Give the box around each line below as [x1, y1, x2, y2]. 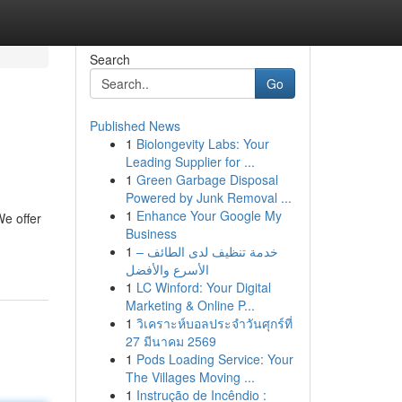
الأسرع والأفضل [125, 260, 209, 278]
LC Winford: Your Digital [135, 278, 271, 296]
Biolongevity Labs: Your [135, 135, 269, 153]
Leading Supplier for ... [125, 153, 255, 170]
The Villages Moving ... [125, 368, 255, 386]
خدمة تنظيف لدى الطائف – [135, 242, 278, 260]
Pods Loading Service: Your [135, 350, 293, 368]
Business [125, 224, 177, 242]
